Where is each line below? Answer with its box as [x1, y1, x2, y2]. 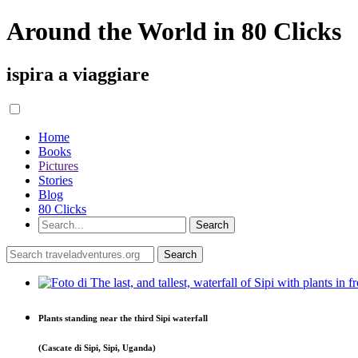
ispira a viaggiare [6, 63, 149, 85]
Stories [38, 173, 73, 187]
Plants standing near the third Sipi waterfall [38, 312, 208, 323]
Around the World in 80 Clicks [6, 17, 341, 46]
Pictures [38, 158, 78, 173]
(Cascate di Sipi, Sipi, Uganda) [38, 342, 156, 352]
